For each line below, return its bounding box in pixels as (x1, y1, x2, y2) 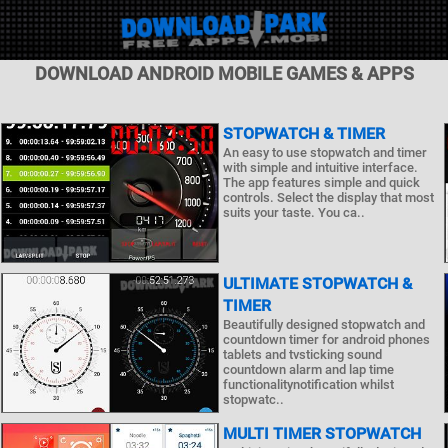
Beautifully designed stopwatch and (222, 317, 425, 332)
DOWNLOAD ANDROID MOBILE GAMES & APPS (34, 63, 414, 84)
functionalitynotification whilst (222, 377, 394, 392)
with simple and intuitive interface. (222, 160, 418, 175)
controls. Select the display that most (222, 190, 434, 205)
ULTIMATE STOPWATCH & (222, 274, 412, 293)
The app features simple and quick (222, 175, 420, 190)
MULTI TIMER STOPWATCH (222, 424, 421, 443)
